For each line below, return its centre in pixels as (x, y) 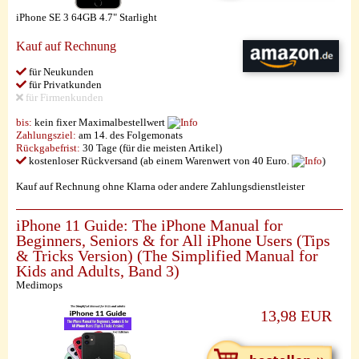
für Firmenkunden (63, 97)
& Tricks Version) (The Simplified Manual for (167, 256)
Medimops (39, 285)
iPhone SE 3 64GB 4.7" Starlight (87, 17)
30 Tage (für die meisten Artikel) (151, 148)
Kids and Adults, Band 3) (98, 271)
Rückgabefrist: (48, 148)
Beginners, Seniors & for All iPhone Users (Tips (173, 241)
